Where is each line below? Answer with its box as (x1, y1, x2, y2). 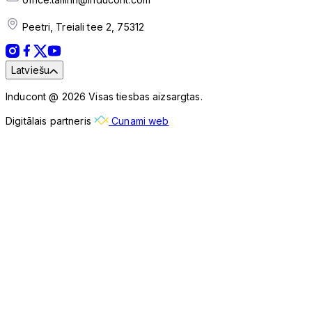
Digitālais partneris (6, 115, 94, 127)
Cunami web (108, 115, 169, 127)
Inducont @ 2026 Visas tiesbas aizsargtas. (6, 91, 203, 103)
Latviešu (11, 64, 50, 77)
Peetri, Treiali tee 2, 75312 (19, 21, 145, 33)
